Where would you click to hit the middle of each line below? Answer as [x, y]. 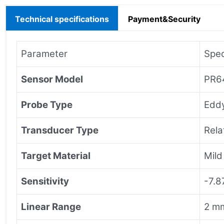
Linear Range [51, 206]
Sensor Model [52, 79]
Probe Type [47, 104]
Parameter [44, 53]
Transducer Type [60, 130]
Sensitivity [45, 181]
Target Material [56, 155]
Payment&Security [164, 19]
